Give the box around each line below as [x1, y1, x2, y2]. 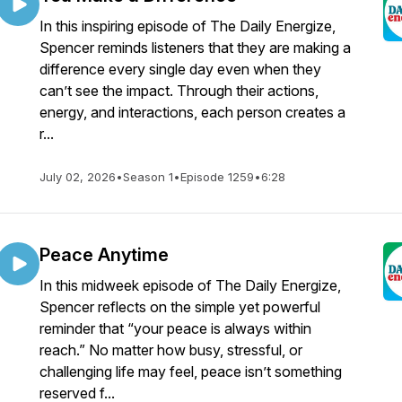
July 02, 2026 [39, 170, 116, 184]
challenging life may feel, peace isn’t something [39, 363, 342, 380]
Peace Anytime [39, 244, 169, 266]
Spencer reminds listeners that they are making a [39, 39, 351, 57]
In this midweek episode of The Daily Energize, [39, 276, 341, 294]
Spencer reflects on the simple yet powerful [39, 298, 320, 316]
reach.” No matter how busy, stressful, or [39, 341, 302, 359]
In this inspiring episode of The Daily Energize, [39, 17, 336, 35]
